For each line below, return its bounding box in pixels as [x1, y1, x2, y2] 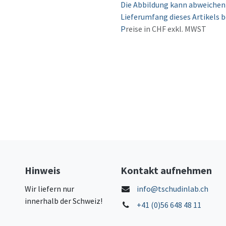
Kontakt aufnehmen [121, 163, 212, 177]
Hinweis [25, 163, 61, 177]
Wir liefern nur [25, 183, 74, 194]
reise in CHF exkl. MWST [126, 24, 206, 34]
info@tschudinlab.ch [136, 183, 208, 194]
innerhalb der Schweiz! [25, 195, 102, 206]
